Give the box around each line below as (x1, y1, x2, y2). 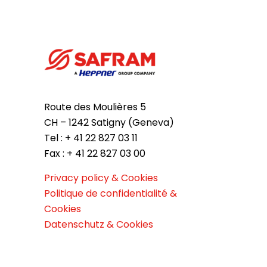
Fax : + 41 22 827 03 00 (44, 146, 145, 160)
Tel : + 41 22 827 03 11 (44, 131, 138, 145)
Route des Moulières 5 (44, 100, 146, 114)
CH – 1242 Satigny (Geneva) (44, 115, 174, 129)
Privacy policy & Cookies (44, 170, 158, 185)
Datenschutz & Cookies (44, 217, 153, 231)
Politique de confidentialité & (44, 186, 177, 200)
